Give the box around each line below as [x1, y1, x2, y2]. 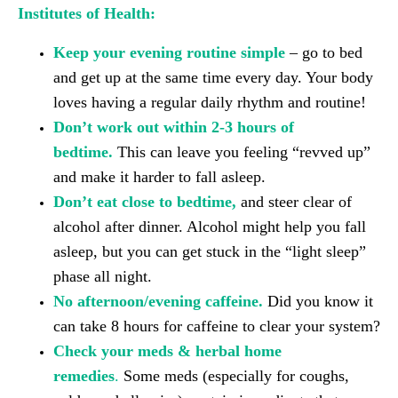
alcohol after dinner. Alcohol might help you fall [53, 218, 366, 235]
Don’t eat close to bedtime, [53, 193, 236, 211]
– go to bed [290, 44, 362, 61]
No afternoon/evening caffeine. [53, 292, 263, 310]
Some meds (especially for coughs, [123, 367, 349, 385]
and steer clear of [236, 193, 352, 211]
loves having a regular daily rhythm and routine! [53, 93, 366, 111]
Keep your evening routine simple [53, 44, 285, 61]
